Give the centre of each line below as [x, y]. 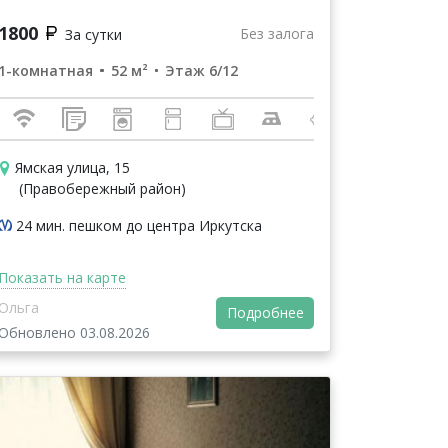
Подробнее [265, 313]
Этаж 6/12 [201, 71]
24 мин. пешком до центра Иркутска [139, 226]
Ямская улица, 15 [72, 168]
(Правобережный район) [102, 189]
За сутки [93, 35]
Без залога [277, 33]
